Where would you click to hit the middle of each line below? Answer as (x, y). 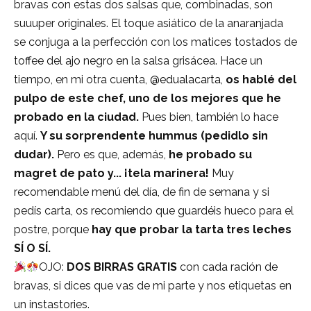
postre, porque (51, 230)
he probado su (210, 155)
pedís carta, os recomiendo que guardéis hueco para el (154, 211)
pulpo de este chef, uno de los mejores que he (148, 99)
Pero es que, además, (113, 155)
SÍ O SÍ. (34, 249)
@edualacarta (185, 80)
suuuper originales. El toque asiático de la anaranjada (149, 24)
